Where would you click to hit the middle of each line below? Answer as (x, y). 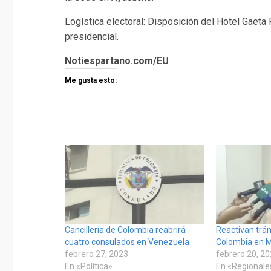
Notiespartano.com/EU (117, 60)
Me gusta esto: (91, 80)
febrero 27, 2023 (96, 254)
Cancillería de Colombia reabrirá (125, 230)
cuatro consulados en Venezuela (127, 242)
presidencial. (92, 36)
